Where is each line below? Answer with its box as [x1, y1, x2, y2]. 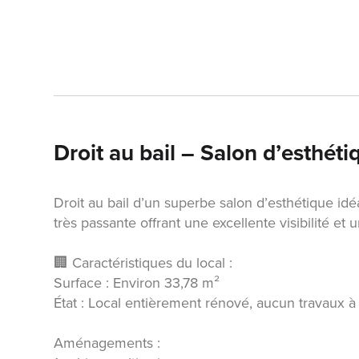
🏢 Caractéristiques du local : [54, 252, 233, 272]
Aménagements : [54, 333, 161, 353]
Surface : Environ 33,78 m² [54, 272, 220, 292]
